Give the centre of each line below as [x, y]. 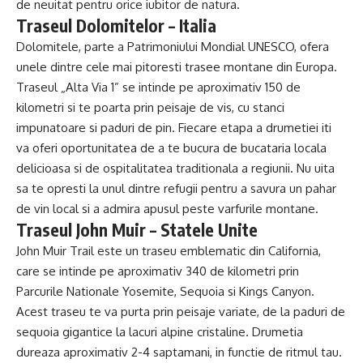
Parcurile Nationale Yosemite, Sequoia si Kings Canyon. [165, 291]
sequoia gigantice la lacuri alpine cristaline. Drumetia [160, 331]
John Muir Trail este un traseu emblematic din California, [169, 250]
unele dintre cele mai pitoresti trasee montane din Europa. [177, 66]
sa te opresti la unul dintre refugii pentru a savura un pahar [176, 188]
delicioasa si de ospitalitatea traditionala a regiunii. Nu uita [175, 168]
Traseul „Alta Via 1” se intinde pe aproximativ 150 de [158, 87]
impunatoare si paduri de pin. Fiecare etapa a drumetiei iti [174, 127]
